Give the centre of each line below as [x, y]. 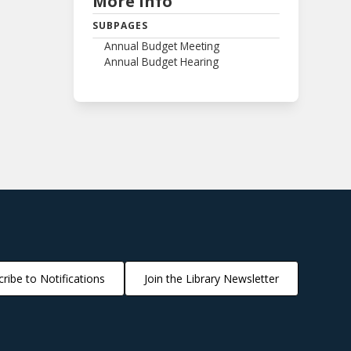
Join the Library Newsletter [211, 279]
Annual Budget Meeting [161, 46]
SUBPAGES [121, 25]
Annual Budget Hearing [161, 62]
